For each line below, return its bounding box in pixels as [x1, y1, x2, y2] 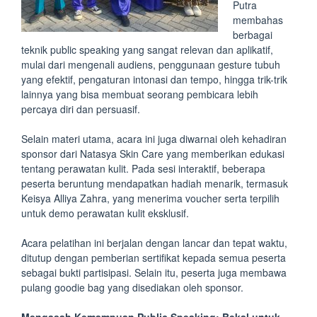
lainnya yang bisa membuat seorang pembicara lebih [21, 87, 258, 101]
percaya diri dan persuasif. [21, 102, 140, 116]
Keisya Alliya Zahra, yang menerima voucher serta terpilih [21, 191, 279, 205]
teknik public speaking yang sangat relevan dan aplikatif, [21, 42, 273, 57]
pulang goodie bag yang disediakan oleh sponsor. [21, 280, 243, 294]
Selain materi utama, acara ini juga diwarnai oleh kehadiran [21, 132, 287, 146]
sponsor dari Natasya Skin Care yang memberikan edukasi [21, 146, 284, 161]
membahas [233, 13, 283, 27]
